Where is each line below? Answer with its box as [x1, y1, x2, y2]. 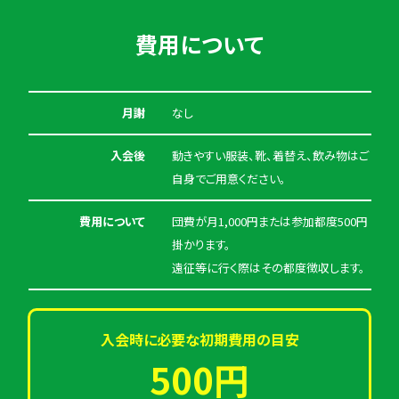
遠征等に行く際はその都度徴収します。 [171, 258, 365, 276]
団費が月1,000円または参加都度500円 [171, 212, 368, 230]
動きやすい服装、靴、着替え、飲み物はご [171, 146, 369, 164]
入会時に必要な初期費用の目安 [100, 328, 299, 350]
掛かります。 [171, 235, 231, 253]
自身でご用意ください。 [171, 169, 286, 187]
